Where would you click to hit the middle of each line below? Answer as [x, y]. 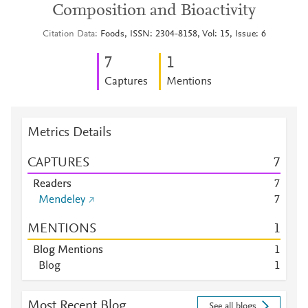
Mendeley [62, 200]
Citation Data [68, 34]
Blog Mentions [68, 250]
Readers [52, 184]
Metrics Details [69, 133]
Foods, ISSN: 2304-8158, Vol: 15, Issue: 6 [183, 34]
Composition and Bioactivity [154, 11]
